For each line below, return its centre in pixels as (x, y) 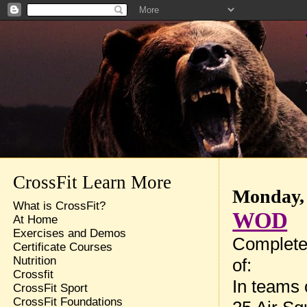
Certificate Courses (62, 247)
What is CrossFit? (59, 206)
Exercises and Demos (69, 233)
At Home (35, 220)
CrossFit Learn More (92, 182)
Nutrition (34, 261)
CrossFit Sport (50, 288)
